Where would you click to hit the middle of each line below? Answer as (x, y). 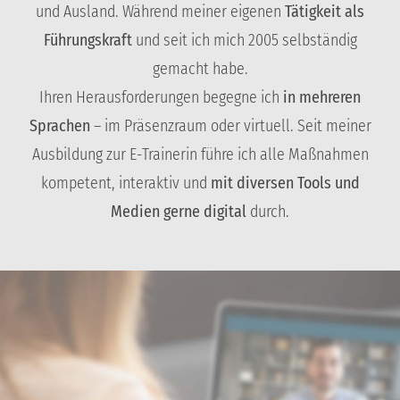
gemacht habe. (200, 68)
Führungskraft (87, 40)
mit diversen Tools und (285, 183)
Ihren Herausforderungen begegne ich (161, 97)
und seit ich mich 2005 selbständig (244, 40)
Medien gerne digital (179, 211)
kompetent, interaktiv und (125, 183)
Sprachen (59, 125)
